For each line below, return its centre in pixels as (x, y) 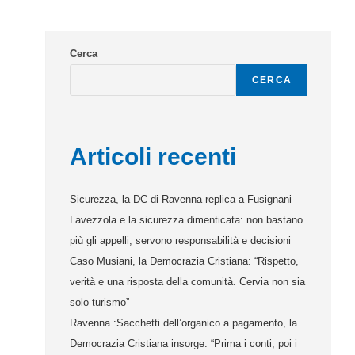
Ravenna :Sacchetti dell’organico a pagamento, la (184, 323)
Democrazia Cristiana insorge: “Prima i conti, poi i (184, 344)
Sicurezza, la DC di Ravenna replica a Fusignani (181, 199)
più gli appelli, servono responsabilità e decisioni (181, 240)
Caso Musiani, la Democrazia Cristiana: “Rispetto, (185, 261)
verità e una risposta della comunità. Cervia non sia (188, 282)
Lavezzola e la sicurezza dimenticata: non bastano (187, 220)
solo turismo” (100, 302)
